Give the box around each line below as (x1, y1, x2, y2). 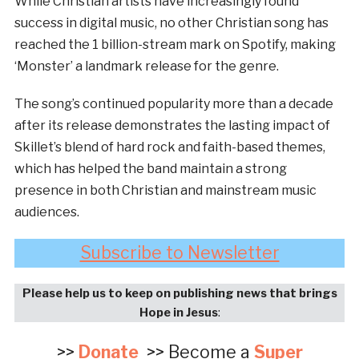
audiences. (14, 204, 79, 220)
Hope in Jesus (139, 305, 218, 320)
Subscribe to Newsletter (79, 242, 280, 263)
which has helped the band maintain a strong (14, 160, 287, 176)
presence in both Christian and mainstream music (14, 182, 317, 198)
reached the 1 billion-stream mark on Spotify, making (14, 36, 336, 52)
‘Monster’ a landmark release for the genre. (14, 58, 279, 74)
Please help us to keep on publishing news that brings (22, 285, 337, 301)
